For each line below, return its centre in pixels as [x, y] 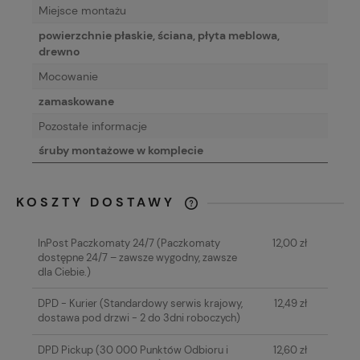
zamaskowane [76, 102]
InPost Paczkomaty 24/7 [96, 243]
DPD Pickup [65, 350]
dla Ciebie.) [64, 272]
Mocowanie [68, 77]
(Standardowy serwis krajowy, [170, 304]
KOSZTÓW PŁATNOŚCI [115, 235]
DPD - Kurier [67, 304]
